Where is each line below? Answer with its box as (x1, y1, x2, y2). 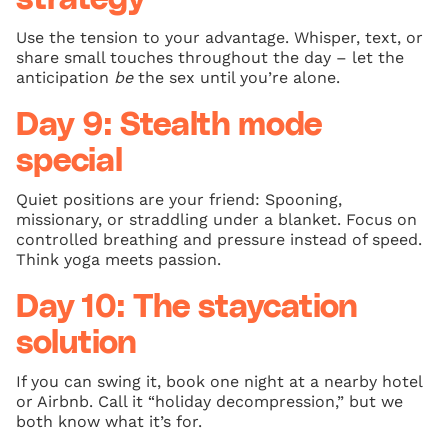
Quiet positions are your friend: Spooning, (16, 189, 342, 209)
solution (16, 326, 136, 360)
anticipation (16, 67, 114, 87)
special (16, 144, 123, 178)
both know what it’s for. (16, 411, 202, 431)
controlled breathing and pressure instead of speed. (16, 229, 422, 249)
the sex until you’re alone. (133, 67, 340, 87)
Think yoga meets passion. (16, 249, 221, 269)
